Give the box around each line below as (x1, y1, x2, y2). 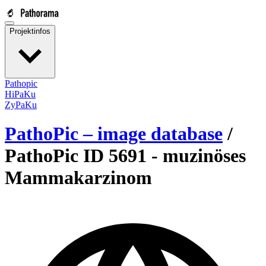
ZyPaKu (5, 100, 37, 110)
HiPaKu (5, 89, 36, 99)
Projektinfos (9, 27, 50, 36)
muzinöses (163, 145, 246, 167)
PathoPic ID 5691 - (5, 145, 163, 167)
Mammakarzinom (5, 167, 152, 189)
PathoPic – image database (5, 123, 223, 145)
